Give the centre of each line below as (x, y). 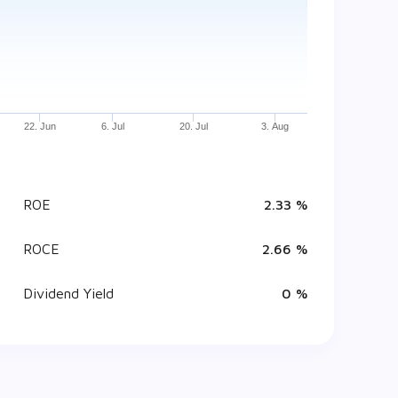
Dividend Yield (68, 293)
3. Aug (275, 126)
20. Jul (194, 126)
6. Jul (113, 126)
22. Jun (40, 126)
